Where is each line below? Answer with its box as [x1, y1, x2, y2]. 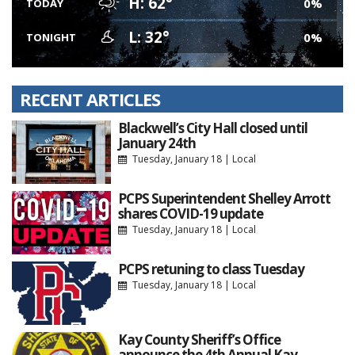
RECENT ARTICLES [20, 86, 160, 111]
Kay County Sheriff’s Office [117, 330, 281, 349]
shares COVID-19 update [117, 204, 263, 223]
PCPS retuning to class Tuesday [117, 259, 304, 278]
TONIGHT [26, 30, 76, 45]
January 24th [117, 133, 196, 152]
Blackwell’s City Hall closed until [117, 118, 307, 137]
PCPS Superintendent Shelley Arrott [117, 189, 330, 208]
